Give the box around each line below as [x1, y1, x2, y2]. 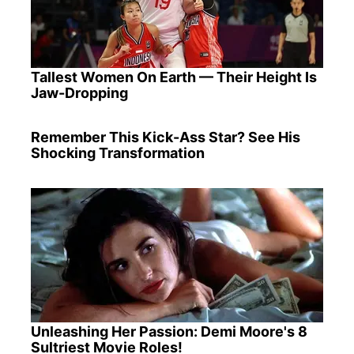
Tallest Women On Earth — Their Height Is [30, 68, 317, 85]
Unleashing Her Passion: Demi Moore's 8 [30, 322, 307, 340]
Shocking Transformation [30, 144, 205, 161]
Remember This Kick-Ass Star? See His [30, 128, 300, 145]
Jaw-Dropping [30, 84, 128, 101]
